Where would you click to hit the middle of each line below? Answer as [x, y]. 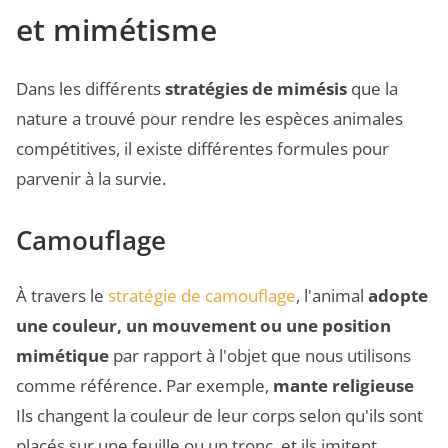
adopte [398, 295]
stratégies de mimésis [256, 89]
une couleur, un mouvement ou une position [203, 325]
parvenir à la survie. [91, 179]
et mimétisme [116, 30]
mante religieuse [343, 385]
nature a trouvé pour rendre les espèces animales [209, 119]
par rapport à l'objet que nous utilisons [260, 355]
